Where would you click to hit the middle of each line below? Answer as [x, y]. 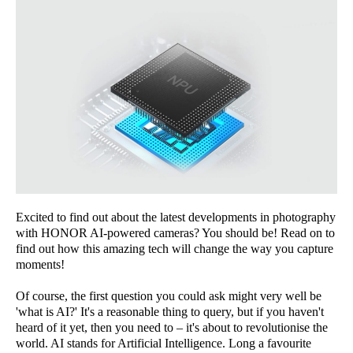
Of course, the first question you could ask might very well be [169, 295]
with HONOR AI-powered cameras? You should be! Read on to [175, 232]
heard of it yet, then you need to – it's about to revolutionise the [172, 327]
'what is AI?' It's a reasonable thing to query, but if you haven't [170, 311]
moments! [40, 264]
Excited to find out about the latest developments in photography [176, 217]
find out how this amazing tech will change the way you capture [175, 248]
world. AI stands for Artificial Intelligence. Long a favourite [163, 343]
